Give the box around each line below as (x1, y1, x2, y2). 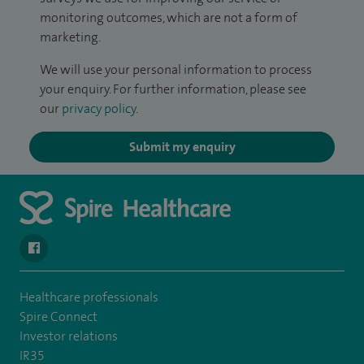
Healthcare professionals (19, 288, 158, 305)
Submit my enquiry (128, 138, 236, 156)
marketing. (40, 28, 101, 46)
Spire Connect (19, 307, 97, 325)
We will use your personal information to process (40, 61, 312, 79)
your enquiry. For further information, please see (40, 80, 306, 98)
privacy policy (62, 100, 136, 118)
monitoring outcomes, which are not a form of (40, 9, 297, 27)
